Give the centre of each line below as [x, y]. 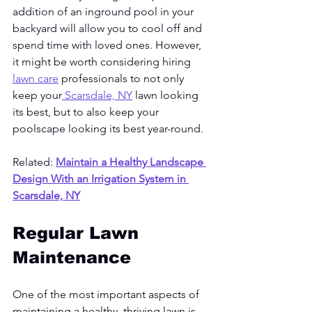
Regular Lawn [78, 233]
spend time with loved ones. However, [108, 45]
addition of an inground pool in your [104, 11]
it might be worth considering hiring [103, 61]
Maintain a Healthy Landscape [131, 162]
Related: [34, 162]
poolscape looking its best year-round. [109, 128]
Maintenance [72, 257]
